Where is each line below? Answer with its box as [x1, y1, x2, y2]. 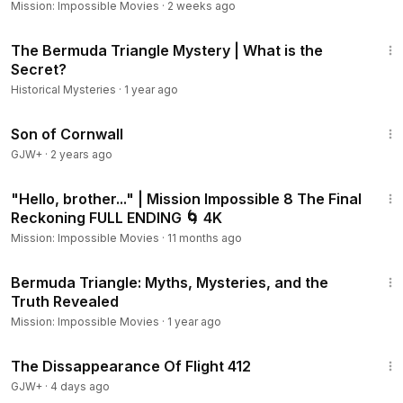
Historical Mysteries [11, 83, 116, 96]
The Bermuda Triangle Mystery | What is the [11, 41, 323, 59]
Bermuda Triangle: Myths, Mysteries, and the [11, 273, 328, 291]
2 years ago [50, 148, 112, 161]
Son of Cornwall [11, 125, 123, 143]
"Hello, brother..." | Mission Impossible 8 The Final [11, 190, 362, 208]
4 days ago [50, 380, 110, 393]
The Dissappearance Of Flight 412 [11, 357, 251, 375]
